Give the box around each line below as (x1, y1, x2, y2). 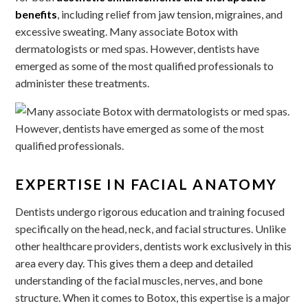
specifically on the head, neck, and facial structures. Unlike (15, 221, 287, 235)
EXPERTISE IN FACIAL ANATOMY (15, 175, 278, 192)
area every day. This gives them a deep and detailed (15, 256, 254, 269)
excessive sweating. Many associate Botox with (15, 25, 239, 38)
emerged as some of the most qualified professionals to (15, 59, 274, 72)
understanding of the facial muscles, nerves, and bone (15, 273, 263, 287)
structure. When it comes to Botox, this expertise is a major (15, 290, 291, 304)
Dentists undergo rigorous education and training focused (15, 204, 285, 218)
